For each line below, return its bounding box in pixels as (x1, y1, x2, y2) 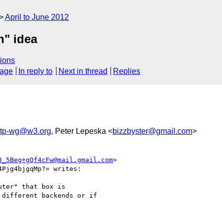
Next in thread (58, 67, 108, 76)
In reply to (18, 67, 53, 76)
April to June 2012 (5, 13, 69, 21)
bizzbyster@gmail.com (112, 126, 192, 135)
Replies (113, 67, 141, 76)
